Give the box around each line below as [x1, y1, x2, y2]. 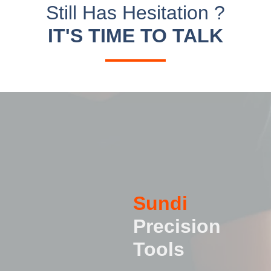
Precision [133, 215, 221, 238]
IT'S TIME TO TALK [48, 25, 223, 47]
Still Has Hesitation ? [46, 2, 225, 24]
